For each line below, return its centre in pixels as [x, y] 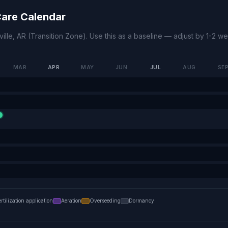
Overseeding [105, 201]
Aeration [71, 201]
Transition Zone [57, 36]
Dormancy [141, 201]
